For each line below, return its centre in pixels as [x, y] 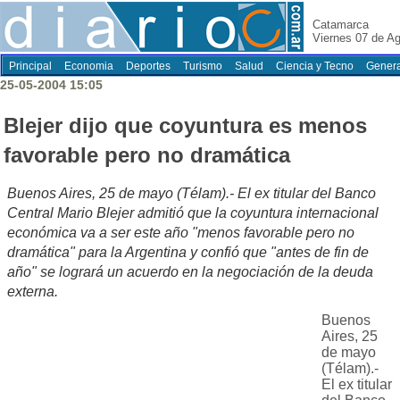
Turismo [203, 66]
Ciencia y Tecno [315, 66]
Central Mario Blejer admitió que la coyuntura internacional [193, 213]
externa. [33, 292]
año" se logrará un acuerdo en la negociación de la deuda [190, 272]
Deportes [148, 66]
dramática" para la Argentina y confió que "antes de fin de [188, 253]
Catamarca [341, 25]
